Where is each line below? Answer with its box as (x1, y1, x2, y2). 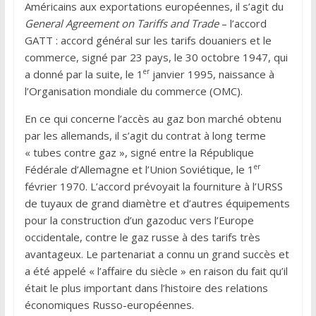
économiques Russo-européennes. (24, 297, 194, 312)
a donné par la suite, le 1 (24, 66, 143, 81)
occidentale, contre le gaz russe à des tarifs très (24, 229, 260, 244)
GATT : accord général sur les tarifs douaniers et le (24, 32, 272, 47)
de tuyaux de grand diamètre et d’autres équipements (24, 195, 290, 210)
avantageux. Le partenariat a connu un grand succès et (24, 246, 289, 261)
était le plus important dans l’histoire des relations (24, 280, 268, 295)
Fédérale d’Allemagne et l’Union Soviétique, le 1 (24, 162, 254, 176)
